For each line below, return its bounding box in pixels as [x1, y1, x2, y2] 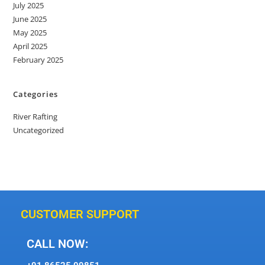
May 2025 [13, 27, 47, 38]
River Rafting [13, 111, 58, 122]
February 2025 [13, 54, 64, 65]
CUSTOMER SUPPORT [21, 206, 139, 221]
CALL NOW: [27, 236, 88, 251]
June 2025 [13, 13, 47, 24]
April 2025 [13, 40, 48, 51]
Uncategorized [13, 124, 64, 135]
